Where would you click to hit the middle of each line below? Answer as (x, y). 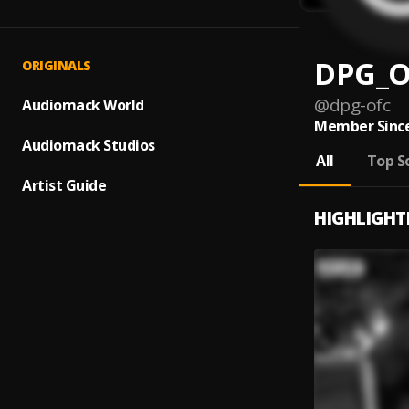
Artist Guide (64, 185)
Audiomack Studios (89, 145)
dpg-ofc (359, 105)
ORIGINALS (57, 65)
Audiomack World (83, 105)
